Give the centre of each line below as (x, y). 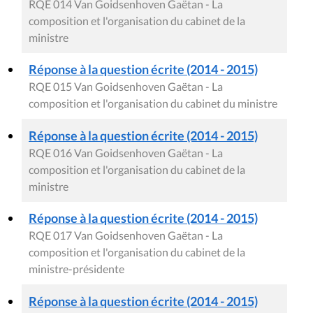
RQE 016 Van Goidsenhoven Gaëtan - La (126, 153)
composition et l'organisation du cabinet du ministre (153, 103)
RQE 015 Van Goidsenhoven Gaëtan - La (126, 87)
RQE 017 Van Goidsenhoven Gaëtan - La (126, 235)
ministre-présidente (77, 269)
